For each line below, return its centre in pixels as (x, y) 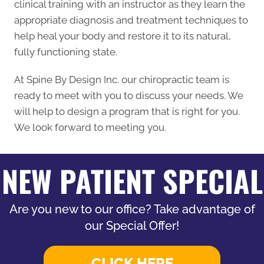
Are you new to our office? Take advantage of (132, 209)
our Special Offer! (132, 225)
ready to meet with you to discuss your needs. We (129, 95)
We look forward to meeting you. (90, 127)
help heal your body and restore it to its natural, (123, 36)
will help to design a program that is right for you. (127, 111)
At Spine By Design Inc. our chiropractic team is (122, 79)
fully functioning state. (66, 52)
